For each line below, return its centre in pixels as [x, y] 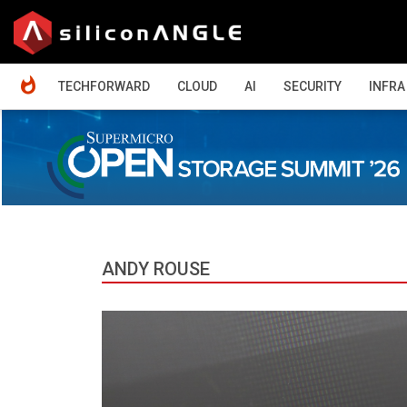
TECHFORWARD [104, 86]
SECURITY [313, 86]
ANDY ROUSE [156, 268]
